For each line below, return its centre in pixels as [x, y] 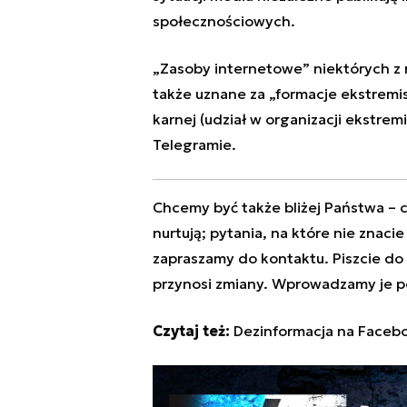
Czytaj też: [191, 331]
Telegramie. [194, 145]
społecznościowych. [223, 21]
